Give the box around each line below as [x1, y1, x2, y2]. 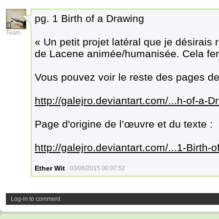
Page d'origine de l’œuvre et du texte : [35, 118, 213, 130]
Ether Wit [35, 164, 65, 172]
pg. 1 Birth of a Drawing [35, 13, 144, 24]
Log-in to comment [11, 196, 60, 202]
